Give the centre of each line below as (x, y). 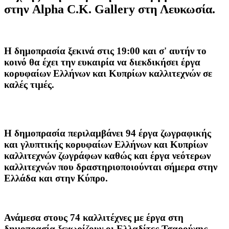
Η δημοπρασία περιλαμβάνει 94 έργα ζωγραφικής (108, 133)
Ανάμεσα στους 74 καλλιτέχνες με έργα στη (94, 218)
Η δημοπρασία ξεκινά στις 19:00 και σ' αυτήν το (105, 51)
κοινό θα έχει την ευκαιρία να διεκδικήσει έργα (102, 62)
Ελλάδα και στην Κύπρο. (56, 178)
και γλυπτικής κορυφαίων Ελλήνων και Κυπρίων (106, 144)
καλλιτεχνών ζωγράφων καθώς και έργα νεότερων (107, 155)
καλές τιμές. (29, 84)
